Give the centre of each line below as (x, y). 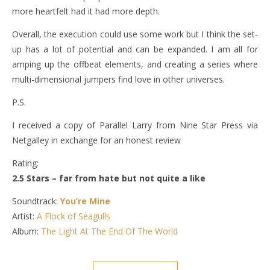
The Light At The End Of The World (109, 231)
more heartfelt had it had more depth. (86, 11)
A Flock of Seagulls (74, 216)
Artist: (24, 216)
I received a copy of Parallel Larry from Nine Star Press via (135, 125)
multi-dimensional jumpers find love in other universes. (118, 80)
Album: (27, 231)
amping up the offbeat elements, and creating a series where (135, 64)
